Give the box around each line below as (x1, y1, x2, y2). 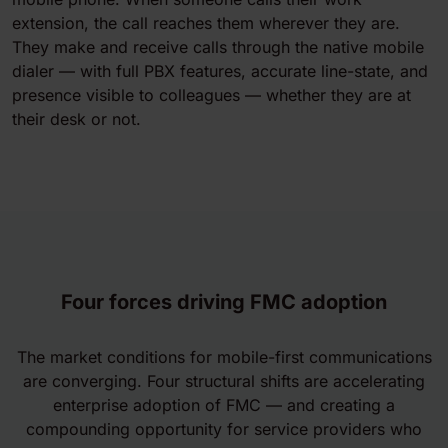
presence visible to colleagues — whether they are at (12, 85, 411, 105)
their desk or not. (12, 109, 141, 129)
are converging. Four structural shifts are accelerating (23, 371, 425, 391)
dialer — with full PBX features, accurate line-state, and (12, 61, 428, 81)
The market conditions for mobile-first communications (16, 347, 432, 367)
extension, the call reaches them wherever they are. (12, 13, 400, 33)
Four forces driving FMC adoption (61, 290, 387, 314)
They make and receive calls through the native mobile (12, 37, 424, 57)
